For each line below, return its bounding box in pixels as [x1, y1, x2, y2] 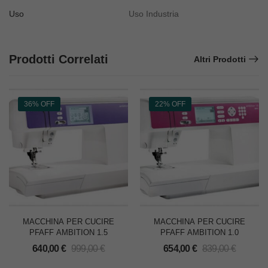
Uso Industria [129, 9, 179, 19]
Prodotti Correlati [9, 53, 108, 66]
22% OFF [155, 100, 185, 109]
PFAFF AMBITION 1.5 [29, 228, 108, 237]
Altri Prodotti [194, 54, 246, 65]
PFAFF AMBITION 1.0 [160, 228, 239, 237]
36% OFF [24, 100, 54, 109]
